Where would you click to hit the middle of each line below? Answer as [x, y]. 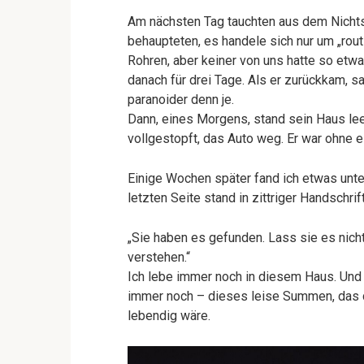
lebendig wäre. [169, 316]
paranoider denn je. [181, 100]
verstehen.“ [159, 257]
